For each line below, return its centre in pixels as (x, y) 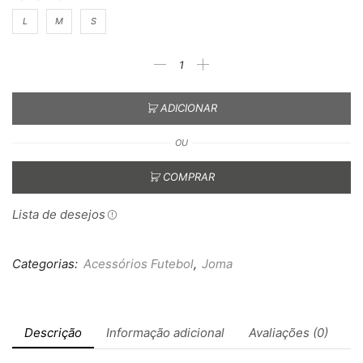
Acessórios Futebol (139, 263)
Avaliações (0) (288, 332)
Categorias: (47, 263)
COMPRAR (189, 177)
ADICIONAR (189, 108)
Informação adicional (165, 332)
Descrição (53, 332)
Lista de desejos (59, 214)
